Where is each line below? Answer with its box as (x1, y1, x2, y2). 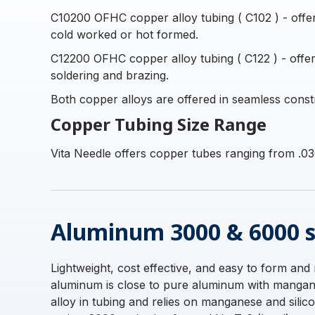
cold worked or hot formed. (51, 27, 198, 41)
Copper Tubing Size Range (51, 112, 266, 136)
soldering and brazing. (51, 68, 169, 82)
